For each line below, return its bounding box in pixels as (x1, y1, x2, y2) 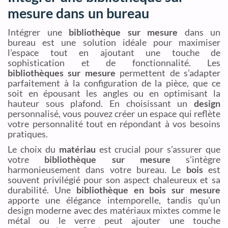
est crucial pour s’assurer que (95, 144, 220, 155)
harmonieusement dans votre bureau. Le (8, 164, 186, 176)
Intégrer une (8, 26, 69, 38)
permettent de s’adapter (115, 67, 221, 79)
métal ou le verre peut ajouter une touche (8, 215, 220, 226)
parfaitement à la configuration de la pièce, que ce (8, 77, 220, 89)
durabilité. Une (8, 184, 76, 196)
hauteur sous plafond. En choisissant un (8, 98, 194, 109)
